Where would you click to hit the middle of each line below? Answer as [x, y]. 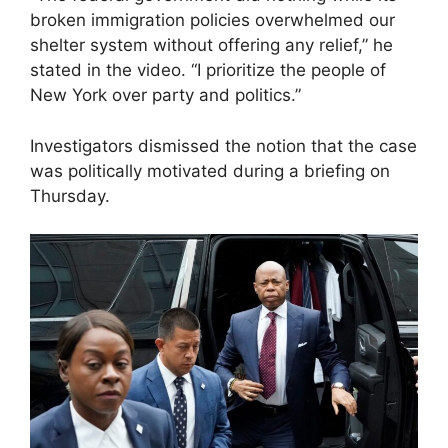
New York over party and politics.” [165, 95]
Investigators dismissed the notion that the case [223, 145]
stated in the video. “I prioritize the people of [208, 70]
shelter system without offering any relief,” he [211, 45]
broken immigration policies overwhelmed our [212, 20]
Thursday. [70, 195]
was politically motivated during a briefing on [210, 170]
